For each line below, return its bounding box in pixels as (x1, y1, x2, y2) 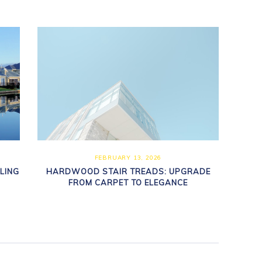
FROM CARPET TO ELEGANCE (68, 177, 188, 187)
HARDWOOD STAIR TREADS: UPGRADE (46, 166, 211, 176)
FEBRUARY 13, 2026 (94, 154, 162, 161)
